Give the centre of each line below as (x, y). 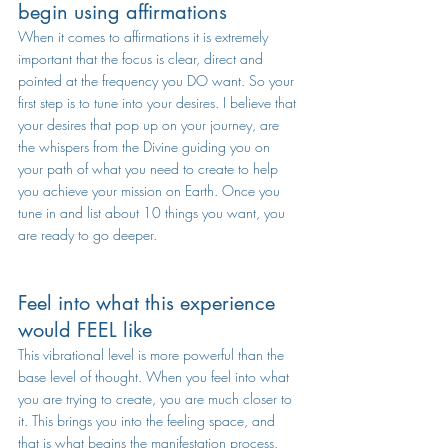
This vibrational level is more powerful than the (153, 354)
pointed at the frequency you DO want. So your (158, 80)
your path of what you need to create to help (150, 168)
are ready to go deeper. (87, 234)
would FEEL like (85, 330)
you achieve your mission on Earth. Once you (151, 190)
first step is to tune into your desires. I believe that (159, 102)
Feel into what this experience (149, 303)
